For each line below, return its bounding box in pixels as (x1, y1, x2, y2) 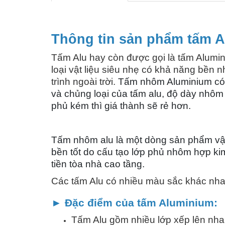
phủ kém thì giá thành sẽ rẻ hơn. (51, 100, 191, 111)
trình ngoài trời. (51, 76, 118, 87)
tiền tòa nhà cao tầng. (51, 158, 145, 169)
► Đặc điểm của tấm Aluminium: (51, 196, 217, 209)
